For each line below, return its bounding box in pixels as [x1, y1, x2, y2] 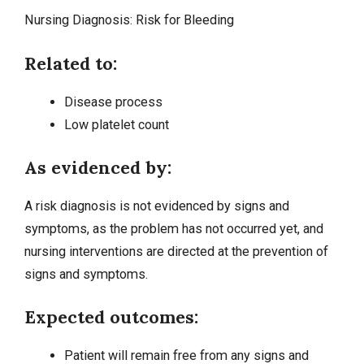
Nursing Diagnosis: [24, 12, 136, 28]
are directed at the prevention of [143, 244, 328, 260]
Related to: [24, 51, 117, 75]
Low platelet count [63, 116, 172, 132]
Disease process [63, 93, 162, 110]
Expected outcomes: [24, 305, 198, 329]
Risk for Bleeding [136, 12, 234, 28]
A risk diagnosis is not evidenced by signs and [24, 198, 289, 214]
